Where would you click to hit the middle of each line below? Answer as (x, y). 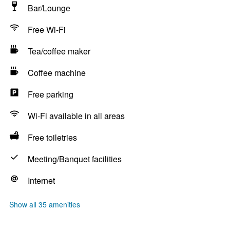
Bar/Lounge (49, 8)
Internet (41, 180)
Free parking (51, 94)
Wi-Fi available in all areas (76, 116)
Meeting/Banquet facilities (75, 159)
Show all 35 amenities (45, 204)
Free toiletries (52, 137)
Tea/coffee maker (59, 51)
